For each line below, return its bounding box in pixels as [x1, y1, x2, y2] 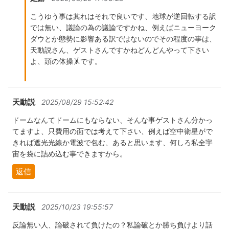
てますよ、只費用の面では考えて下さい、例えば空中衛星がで [12, 127, 213, 136]
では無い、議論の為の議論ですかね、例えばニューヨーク [30, 23, 216, 32]
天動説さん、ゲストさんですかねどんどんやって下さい [30, 45, 209, 55]
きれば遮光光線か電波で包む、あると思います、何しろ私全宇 [12, 138, 213, 147]
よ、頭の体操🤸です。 [30, 57, 102, 66]
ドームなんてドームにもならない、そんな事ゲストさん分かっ [12, 116, 213, 125]
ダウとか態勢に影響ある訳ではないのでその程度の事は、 [30, 34, 216, 43]
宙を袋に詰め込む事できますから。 [12, 149, 127, 158]
